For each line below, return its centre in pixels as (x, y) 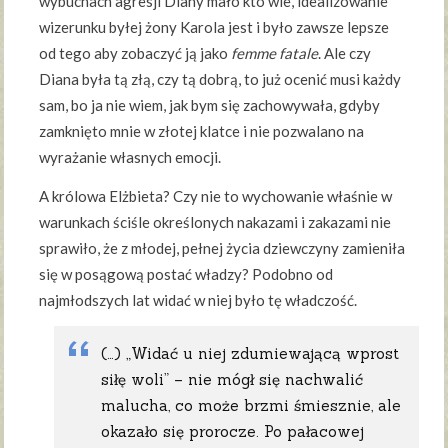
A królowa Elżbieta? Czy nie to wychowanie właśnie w (216, 196)
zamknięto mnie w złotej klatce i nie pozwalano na (202, 131)
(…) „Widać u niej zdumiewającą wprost (250, 354)
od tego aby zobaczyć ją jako (135, 53)
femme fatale (275, 53)
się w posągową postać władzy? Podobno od (186, 274)
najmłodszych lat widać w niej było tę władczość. (198, 300)
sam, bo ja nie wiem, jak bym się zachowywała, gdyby (210, 105)
